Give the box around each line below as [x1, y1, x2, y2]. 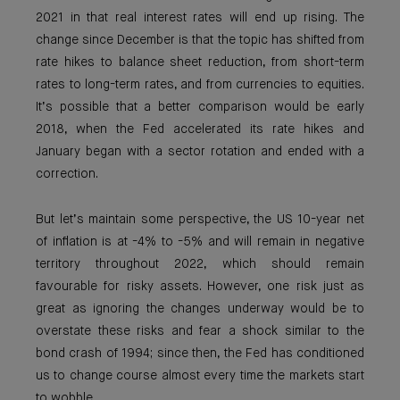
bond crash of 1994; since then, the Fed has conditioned [36, 347, 364, 360]
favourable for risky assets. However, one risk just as [36, 280, 364, 293]
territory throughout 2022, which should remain [36, 258, 364, 271]
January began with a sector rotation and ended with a [36, 146, 364, 158]
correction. [36, 168, 98, 180]
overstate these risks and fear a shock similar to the [36, 325, 364, 337]
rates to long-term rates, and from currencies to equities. [36, 79, 364, 91]
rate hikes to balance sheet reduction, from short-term [36, 56, 364, 69]
